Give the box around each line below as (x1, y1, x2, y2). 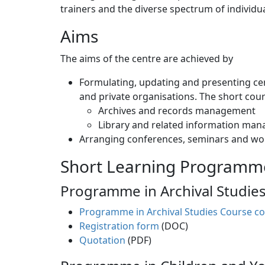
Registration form (79, 219, 159, 233)
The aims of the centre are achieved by (60, 52, 233, 66)
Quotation (79, 234, 125, 247)
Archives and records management (98, 104, 256, 118)
